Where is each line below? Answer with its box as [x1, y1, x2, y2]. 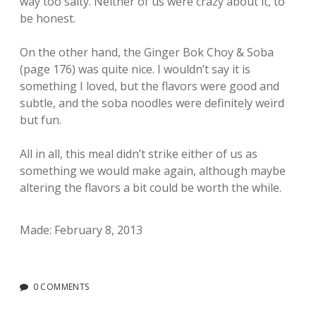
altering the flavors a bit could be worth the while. [20, 180, 281, 195]
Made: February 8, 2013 [20, 222, 142, 238]
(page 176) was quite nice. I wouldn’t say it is [20, 61, 250, 77]
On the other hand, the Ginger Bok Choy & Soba [20, 44, 274, 60]
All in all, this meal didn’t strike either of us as [20, 146, 257, 162]
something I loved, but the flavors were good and [20, 78, 279, 94]
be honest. [20, 11, 75, 26]
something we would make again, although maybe [20, 163, 286, 178]
